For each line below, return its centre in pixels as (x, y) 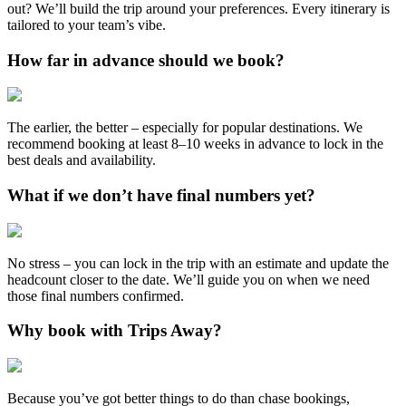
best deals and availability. (82, 160)
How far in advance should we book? (146, 60)
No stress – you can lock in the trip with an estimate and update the (198, 263)
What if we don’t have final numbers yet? (161, 196)
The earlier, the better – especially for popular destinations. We (185, 128)
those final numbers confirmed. (96, 295)
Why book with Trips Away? (115, 331)
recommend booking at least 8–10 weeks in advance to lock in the (195, 144)
